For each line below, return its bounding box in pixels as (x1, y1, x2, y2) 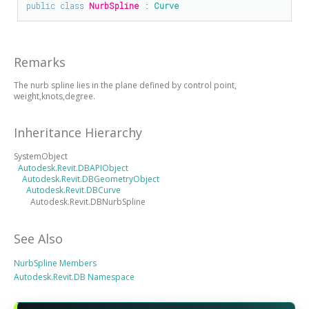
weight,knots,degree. (14, 90, 95, 102)
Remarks (14, 53, 66, 70)
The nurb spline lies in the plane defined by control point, (14, 79, 237, 91)
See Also (14, 230, 63, 247)
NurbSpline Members (14, 257, 97, 269)
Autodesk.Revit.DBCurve (26, 183, 121, 196)
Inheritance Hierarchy (14, 123, 142, 141)
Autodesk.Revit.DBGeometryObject (22, 172, 159, 185)
